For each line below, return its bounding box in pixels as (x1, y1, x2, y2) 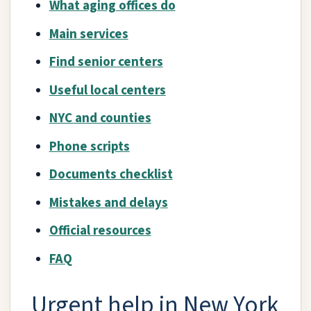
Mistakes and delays (49, 193, 168, 212)
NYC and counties (49, 109, 151, 128)
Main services (49, 24, 128, 44)
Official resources (49, 221, 151, 241)
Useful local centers (49, 81, 166, 100)
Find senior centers (49, 53, 163, 72)
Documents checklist (49, 165, 173, 185)
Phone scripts (49, 137, 130, 156)
